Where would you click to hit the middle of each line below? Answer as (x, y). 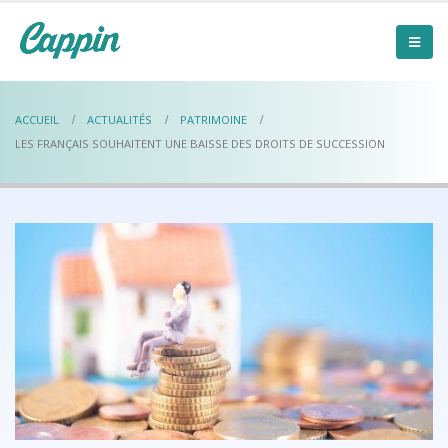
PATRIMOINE (213, 119)
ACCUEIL (37, 119)
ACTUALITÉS (119, 119)
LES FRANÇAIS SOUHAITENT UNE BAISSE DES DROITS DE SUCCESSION (200, 143)
